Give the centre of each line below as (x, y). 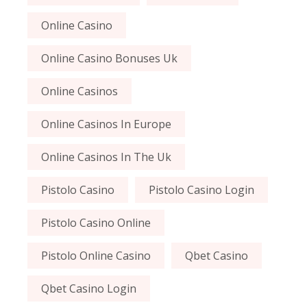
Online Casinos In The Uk (107, 157)
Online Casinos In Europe (107, 124)
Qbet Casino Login (89, 289)
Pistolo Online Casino (96, 256)
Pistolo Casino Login (202, 190)
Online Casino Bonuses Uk (110, 59)
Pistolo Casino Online (96, 223)
